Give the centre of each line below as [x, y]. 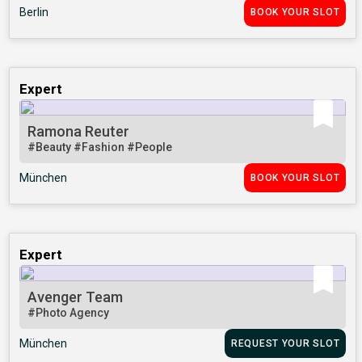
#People [150, 147]
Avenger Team [76, 297]
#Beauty [51, 147]
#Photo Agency [69, 313]
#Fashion [101, 147]
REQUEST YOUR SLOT [285, 344]
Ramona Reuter [79, 132]
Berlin [34, 13]
